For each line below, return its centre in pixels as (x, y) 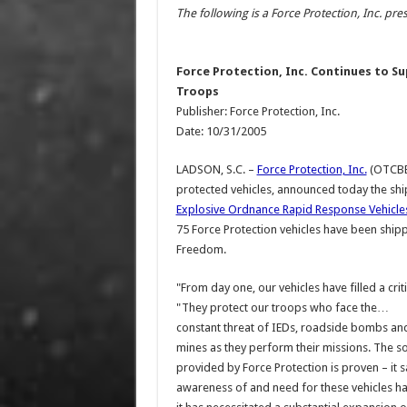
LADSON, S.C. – (216, 169)
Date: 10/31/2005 (221, 131)
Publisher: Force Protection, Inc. (258, 111)
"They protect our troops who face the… (282, 308)
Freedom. (201, 249)
